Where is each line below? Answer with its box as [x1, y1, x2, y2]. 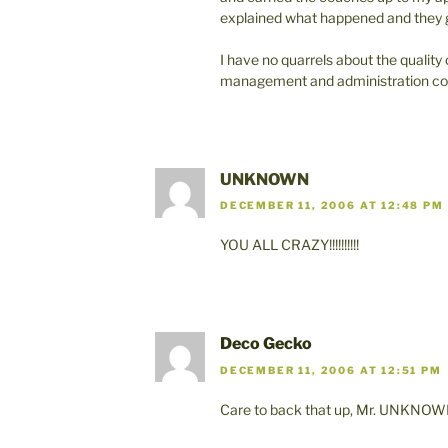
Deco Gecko [220, 334, 312, 354]
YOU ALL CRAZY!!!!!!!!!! [220, 236, 359, 254]
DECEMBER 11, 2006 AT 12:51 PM [220, 363, 442, 376]
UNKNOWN [220, 169, 309, 189]
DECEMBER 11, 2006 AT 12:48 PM [220, 199, 444, 212]
